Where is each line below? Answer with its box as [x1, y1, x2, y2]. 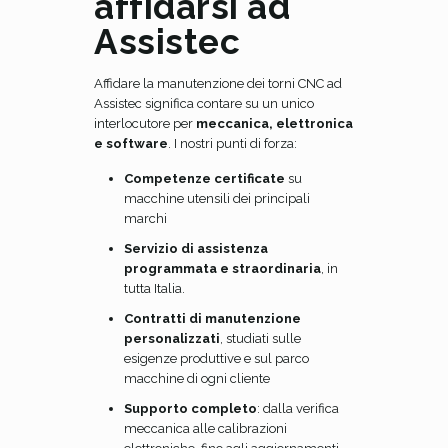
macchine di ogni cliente [124, 371, 270, 386]
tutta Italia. [124, 281, 185, 296]
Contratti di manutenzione [124, 311, 301, 326]
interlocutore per [94, 116, 196, 131]
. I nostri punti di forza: [168, 136, 297, 151]
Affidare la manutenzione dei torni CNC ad [94, 76, 342, 91]
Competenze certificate [124, 171, 285, 186]
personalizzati [124, 331, 220, 346]
